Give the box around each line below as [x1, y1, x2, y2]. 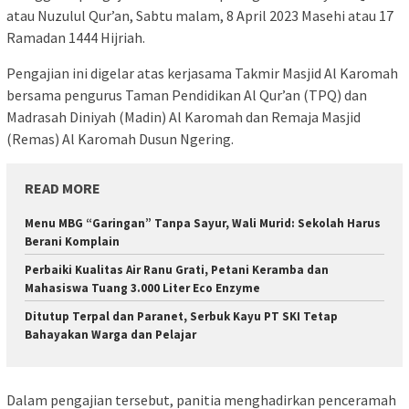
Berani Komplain [25, 234, 120, 250]
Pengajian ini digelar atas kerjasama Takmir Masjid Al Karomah [6, 64, 398, 83]
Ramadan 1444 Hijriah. [6, 28, 145, 47]
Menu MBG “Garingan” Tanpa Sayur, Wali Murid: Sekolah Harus [25, 215, 381, 232]
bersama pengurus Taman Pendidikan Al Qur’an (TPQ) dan [6, 86, 367, 105]
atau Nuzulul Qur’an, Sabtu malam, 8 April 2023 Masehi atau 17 [6, 6, 393, 26]
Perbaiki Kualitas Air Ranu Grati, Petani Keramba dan [25, 262, 329, 278]
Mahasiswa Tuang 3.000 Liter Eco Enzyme [25, 280, 260, 297]
